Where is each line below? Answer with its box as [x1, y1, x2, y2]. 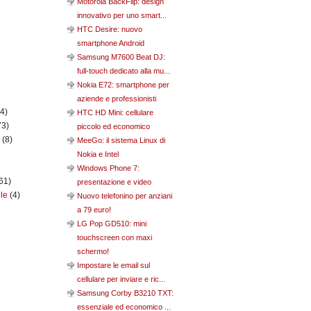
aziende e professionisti [77, 94, 156, 103]
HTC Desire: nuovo [77, 25, 142, 33]
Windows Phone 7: [77, 164, 140, 172]
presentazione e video [77, 178, 151, 186]
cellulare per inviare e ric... [77, 275, 165, 283]
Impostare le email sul [77, 261, 150, 269]
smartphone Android [77, 39, 144, 47]
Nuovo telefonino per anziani [77, 192, 172, 200]
